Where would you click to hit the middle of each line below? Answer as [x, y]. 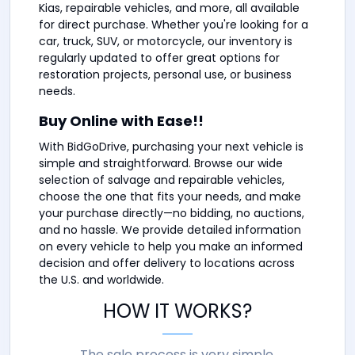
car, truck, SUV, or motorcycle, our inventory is [166, 42]
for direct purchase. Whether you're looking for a [174, 25]
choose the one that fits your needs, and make [170, 197]
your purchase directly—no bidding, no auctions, [172, 214]
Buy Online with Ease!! [121, 121]
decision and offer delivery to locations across [167, 263]
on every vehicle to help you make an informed [171, 247]
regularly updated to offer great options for [159, 58]
